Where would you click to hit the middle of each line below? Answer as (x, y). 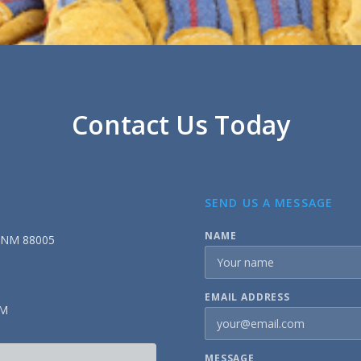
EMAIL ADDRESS (247, 297)
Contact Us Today (180, 124)
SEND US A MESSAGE (269, 203)
